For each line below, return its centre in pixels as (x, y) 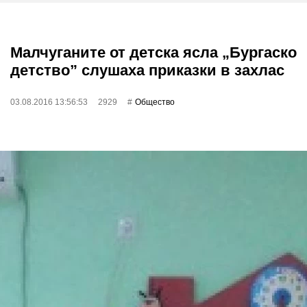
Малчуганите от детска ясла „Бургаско (153, 52)
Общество (155, 102)
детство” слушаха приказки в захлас (147, 70)
